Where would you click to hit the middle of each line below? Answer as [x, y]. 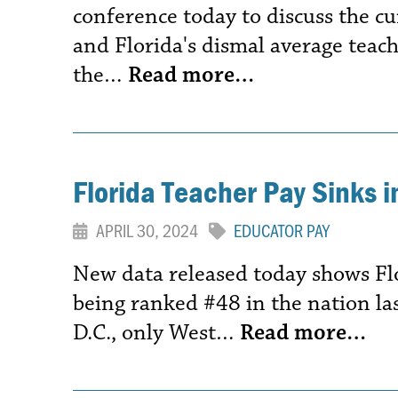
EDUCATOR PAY [282, 230]
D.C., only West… [156, 332]
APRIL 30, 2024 [151, 230]
